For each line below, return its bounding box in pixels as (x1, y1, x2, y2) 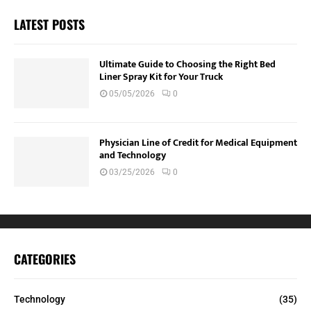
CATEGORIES (14, 250, 76, 269)
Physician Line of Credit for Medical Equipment (99, 135, 297, 151)
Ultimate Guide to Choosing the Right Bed (99, 56, 276, 73)
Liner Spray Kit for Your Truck (99, 69, 223, 85)
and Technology (99, 147, 166, 164)
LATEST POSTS (14, 15, 85, 34)
